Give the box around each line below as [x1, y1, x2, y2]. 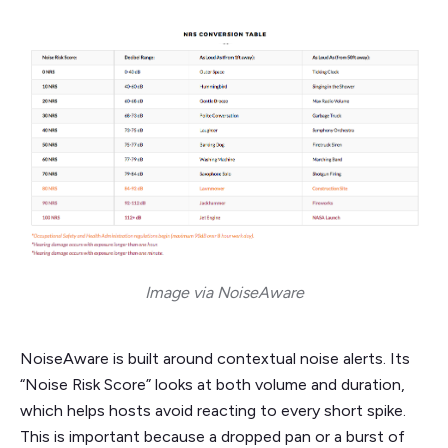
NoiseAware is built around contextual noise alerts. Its [20, 349, 410, 369]
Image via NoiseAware [144, 283, 304, 303]
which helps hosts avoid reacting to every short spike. [20, 401, 406, 421]
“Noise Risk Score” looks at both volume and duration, [20, 375, 405, 395]
